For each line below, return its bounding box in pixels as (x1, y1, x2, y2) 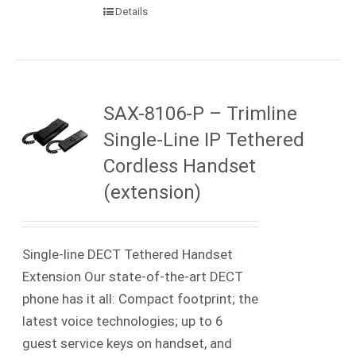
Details (115, 5, 149, 17)
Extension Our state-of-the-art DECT (22, 268, 244, 284)
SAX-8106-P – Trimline (103, 102, 298, 125)
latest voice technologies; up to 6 (22, 312, 224, 329)
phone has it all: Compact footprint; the (22, 290, 259, 307)
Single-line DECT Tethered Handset (22, 246, 234, 262)
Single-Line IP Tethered (103, 128, 305, 151)
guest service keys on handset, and (22, 335, 233, 351)
